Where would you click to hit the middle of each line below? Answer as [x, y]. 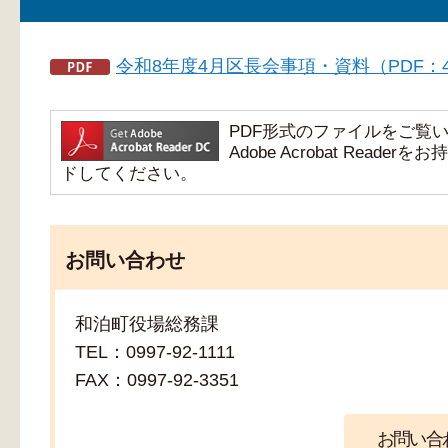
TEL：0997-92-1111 [155, 352]
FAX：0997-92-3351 [157, 380]
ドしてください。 [129, 174]
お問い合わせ [124, 260]
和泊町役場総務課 [149, 324]
